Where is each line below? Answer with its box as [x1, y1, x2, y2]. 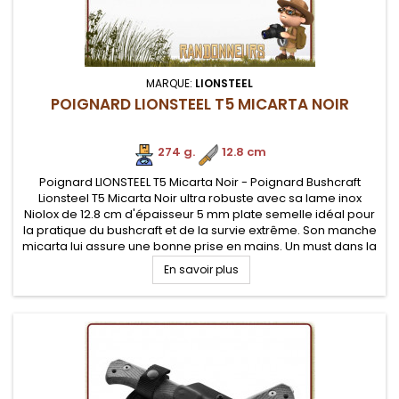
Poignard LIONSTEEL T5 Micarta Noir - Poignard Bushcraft [38, 174, 361, 191]
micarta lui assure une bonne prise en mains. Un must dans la [22, 238, 377, 255]
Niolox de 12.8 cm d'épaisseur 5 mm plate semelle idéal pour [24, 206, 375, 223]
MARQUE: [146, 76, 195, 91]
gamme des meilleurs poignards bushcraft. [73, 254, 326, 271]
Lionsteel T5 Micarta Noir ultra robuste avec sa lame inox [37, 190, 362, 207]
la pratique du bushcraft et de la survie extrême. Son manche [22, 222, 377, 239]
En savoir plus [163, 262, 239, 277]
